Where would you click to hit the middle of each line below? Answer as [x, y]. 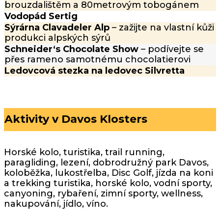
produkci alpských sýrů [57, 38]
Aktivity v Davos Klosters [76, 119]
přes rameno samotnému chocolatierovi [97, 59]
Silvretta [165, 70]
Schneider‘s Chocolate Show [73, 49]
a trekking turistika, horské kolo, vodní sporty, [108, 183]
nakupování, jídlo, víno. [56, 204]
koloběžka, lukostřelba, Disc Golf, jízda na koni [109, 173]
